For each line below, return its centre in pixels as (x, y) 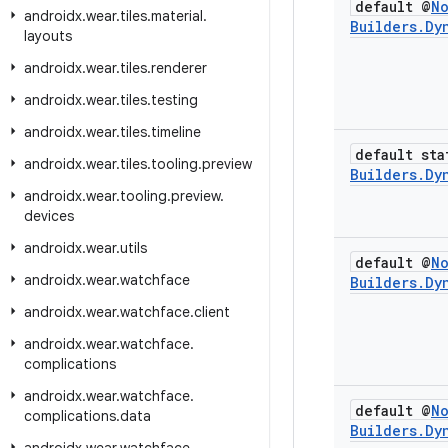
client (212, 312)
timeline (176, 132)
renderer (179, 68)
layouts (48, 36)
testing (174, 100)
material (177, 16)
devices (49, 216)
